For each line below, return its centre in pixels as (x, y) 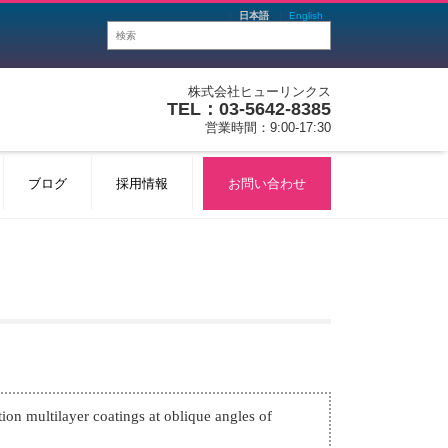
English (306, 15)
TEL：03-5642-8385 (249, 109)
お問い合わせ (267, 184)
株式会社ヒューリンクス (259, 91)
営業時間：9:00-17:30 (268, 127)
